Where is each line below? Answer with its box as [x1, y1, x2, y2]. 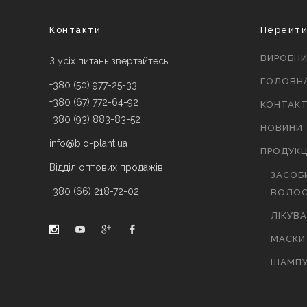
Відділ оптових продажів [49, 161, 163, 173]
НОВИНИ [260, 122, 303, 133]
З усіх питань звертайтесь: [49, 55, 170, 66]
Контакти [49, 24, 101, 35]
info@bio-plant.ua [49, 137, 127, 149]
